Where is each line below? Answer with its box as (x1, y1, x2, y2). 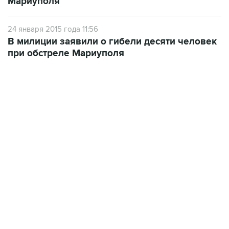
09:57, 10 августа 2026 (8, 114, 76, 123)
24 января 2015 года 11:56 (8, 25, 98, 34)
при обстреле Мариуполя (8, 48, 124, 59)
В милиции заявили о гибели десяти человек (8, 36, 217, 48)
